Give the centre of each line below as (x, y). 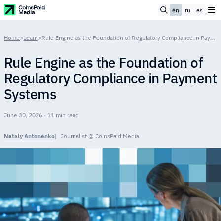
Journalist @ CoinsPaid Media (100, 136)
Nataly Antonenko (29, 136)
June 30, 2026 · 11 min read (41, 115)
